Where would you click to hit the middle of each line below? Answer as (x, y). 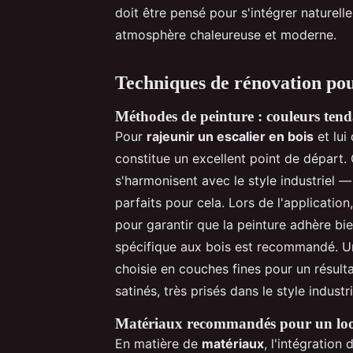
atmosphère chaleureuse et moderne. (226, 34)
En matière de (158, 343)
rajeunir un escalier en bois (230, 136)
